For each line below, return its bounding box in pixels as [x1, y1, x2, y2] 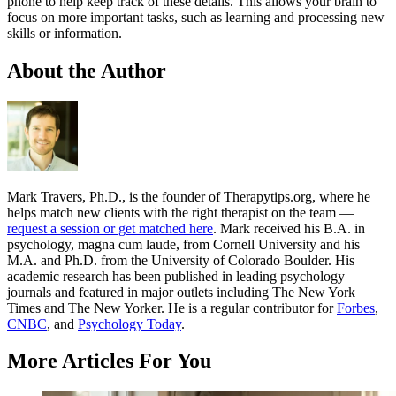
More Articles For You [7, 349, 211, 373]
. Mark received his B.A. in [213, 220, 365, 236]
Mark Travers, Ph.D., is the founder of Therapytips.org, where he [7, 188, 370, 204]
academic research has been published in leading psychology [7, 268, 345, 284]
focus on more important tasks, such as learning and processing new [7, 9, 385, 25]
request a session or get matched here [7, 220, 213, 236]
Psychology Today [78, 316, 181, 331]
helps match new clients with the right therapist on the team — [7, 204, 354, 220]
